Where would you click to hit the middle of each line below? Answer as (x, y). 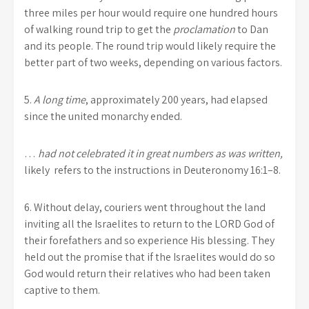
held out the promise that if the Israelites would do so (150, 257)
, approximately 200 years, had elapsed (177, 99)
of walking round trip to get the (99, 29)
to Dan (252, 29)
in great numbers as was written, (209, 153)
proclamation (204, 29)
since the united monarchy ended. (103, 116)
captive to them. (62, 290)
